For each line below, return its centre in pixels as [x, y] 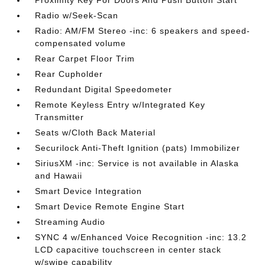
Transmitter [60, 117]
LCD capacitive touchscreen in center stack [128, 249]
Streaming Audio [70, 222]
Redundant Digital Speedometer [104, 89]
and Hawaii [59, 175]
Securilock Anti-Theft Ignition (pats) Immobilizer [138, 148]
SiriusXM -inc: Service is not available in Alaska [137, 163]
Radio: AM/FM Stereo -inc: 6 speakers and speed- [143, 30]
